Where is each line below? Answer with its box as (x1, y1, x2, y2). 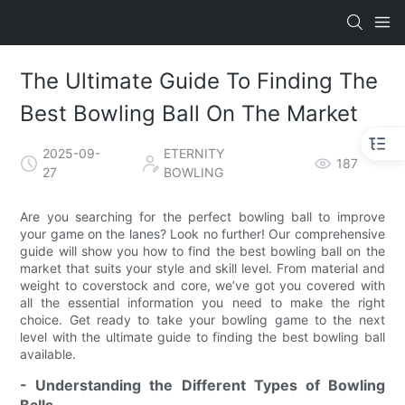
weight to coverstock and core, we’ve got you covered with (20, 278, 385, 294)
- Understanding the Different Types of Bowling (20, 376, 385, 395)
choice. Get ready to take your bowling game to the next (20, 312, 385, 328)
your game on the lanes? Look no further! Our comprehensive (20, 226, 385, 242)
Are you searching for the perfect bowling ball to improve (20, 209, 385, 225)
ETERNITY (164, 146, 225, 162)
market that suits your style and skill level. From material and (20, 260, 385, 277)
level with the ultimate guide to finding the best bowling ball (20, 329, 385, 345)
